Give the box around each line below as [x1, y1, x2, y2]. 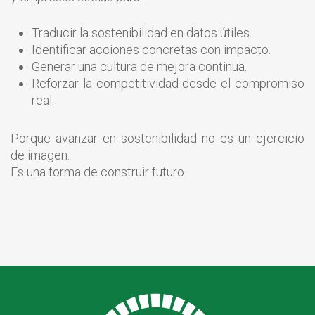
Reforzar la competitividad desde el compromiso [32, 75, 304, 91]
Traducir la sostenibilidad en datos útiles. [32, 25, 252, 40]
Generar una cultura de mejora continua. [32, 58, 247, 74]
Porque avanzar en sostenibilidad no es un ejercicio [11, 130, 304, 146]
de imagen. [11, 147, 70, 162]
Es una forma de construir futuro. [11, 164, 186, 179]
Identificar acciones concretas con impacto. [32, 41, 271, 57]
